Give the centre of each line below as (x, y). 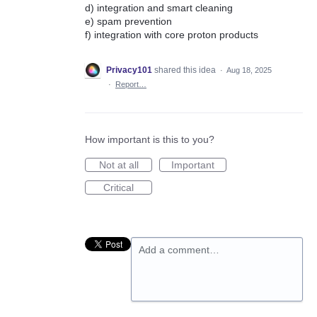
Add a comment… (179, 249)
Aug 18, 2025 (249, 70)
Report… (131, 84)
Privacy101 (129, 70)
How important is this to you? (150, 139)
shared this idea (186, 70)
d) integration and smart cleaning (159, 7)
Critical (119, 187)
